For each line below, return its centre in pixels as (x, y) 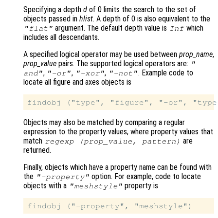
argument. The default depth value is (111, 28)
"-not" (123, 73)
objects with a (46, 185)
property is (141, 185)
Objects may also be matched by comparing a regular (104, 122)
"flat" (38, 28)
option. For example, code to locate (145, 176)
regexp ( (64, 141)
